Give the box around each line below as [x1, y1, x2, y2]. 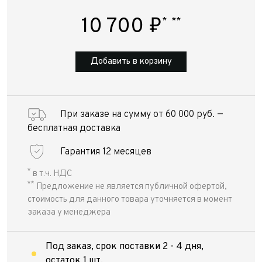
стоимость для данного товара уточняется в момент [27, 194, 232, 205]
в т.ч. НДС [31, 168, 72, 180]
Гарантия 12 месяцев [60, 146, 151, 158]
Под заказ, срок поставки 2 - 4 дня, [45, 241, 204, 253]
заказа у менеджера [27, 207, 111, 218]
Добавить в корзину [90, 56, 172, 67]
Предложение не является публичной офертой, [35, 181, 227, 192]
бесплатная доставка [27, 123, 120, 135]
